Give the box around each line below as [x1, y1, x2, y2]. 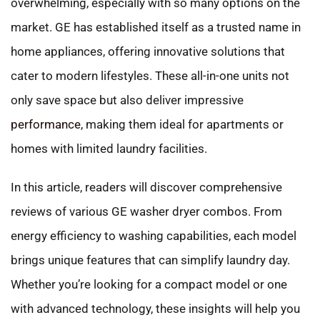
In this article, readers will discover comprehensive [11, 179, 282, 194]
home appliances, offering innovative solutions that [11, 44, 285, 59]
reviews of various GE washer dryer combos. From [11, 204, 282, 219]
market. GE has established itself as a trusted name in [11, 19, 301, 34]
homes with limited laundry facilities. [11, 141, 207, 156]
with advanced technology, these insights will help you [11, 301, 300, 316]
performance [11, 116, 81, 131]
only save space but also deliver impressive [11, 92, 244, 107]
